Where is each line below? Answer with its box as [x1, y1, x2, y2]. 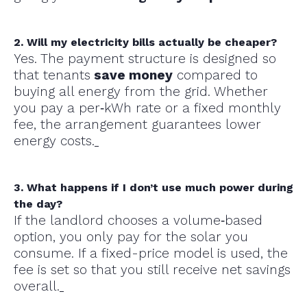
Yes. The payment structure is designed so [14, 51, 276, 67]
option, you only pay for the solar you [14, 229, 248, 245]
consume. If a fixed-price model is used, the [14, 245, 288, 262]
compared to [173, 67, 258, 84]
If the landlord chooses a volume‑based [14, 212, 262, 229]
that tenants [14, 67, 90, 84]
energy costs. [14, 133, 95, 149]
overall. [14, 278, 60, 295]
